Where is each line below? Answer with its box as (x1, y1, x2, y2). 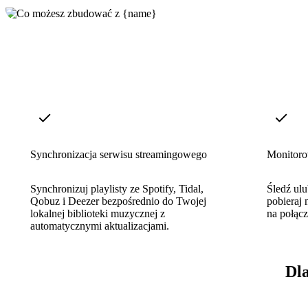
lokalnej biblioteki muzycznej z (30, 207, 165, 219)
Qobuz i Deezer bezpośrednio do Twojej (30, 195, 206, 207)
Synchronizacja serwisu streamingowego (30, 148, 207, 160)
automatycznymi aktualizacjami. (30, 219, 169, 232)
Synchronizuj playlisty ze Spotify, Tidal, (30, 182, 203, 195)
